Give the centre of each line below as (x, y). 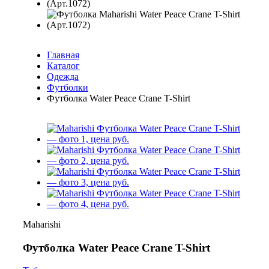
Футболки (68, 87)
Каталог (63, 66)
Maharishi (42, 224)
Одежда (63, 77)
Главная (63, 55)
